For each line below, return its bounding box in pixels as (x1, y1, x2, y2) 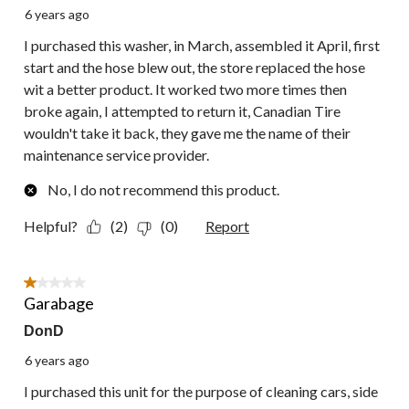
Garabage (24, 293, 94, 314)
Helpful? (24, 217, 78, 236)
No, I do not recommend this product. (47, 181, 279, 199)
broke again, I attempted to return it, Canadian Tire (24, 102, 341, 121)
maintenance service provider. (24, 146, 209, 164)
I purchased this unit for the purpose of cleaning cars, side (24, 383, 378, 401)
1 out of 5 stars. (24, 276, 120, 294)
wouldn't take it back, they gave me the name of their (24, 124, 351, 142)
